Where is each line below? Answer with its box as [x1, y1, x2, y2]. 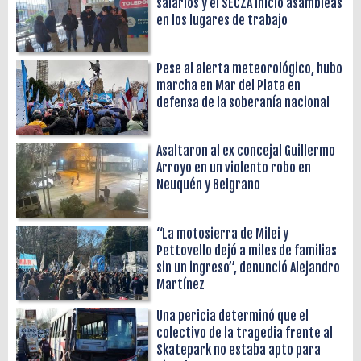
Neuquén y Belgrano [156, 176, 261, 193]
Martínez [156, 276, 205, 293]
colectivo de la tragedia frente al [156, 324, 334, 341]
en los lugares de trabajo [156, 11, 288, 28]
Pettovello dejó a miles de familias [156, 242, 338, 259]
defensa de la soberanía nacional [156, 93, 330, 110]
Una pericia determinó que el [156, 307, 309, 324]
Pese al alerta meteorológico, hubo [156, 60, 343, 77]
